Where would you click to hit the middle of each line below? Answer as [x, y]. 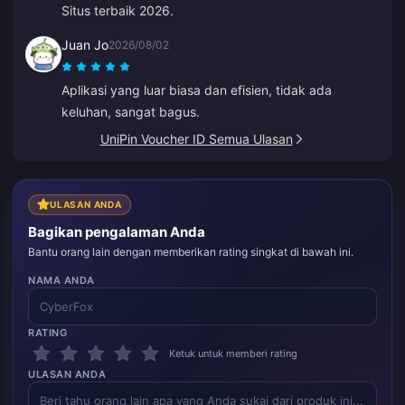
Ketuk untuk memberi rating [233, 353]
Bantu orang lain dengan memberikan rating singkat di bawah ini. [191, 252]
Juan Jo [85, 44]
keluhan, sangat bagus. [131, 111]
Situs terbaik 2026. [118, 10]
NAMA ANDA [61, 280]
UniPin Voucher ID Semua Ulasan [196, 138]
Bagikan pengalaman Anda [117, 232]
